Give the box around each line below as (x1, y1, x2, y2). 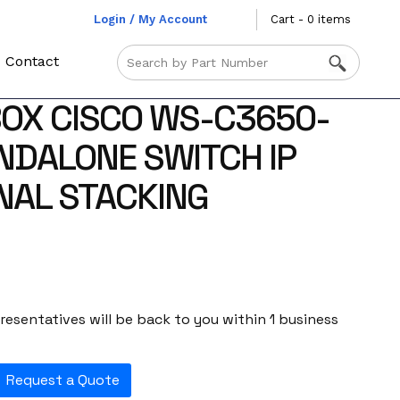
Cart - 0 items (270, 12, 351, 26)
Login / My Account (93, 12, 207, 26)
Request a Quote (5, 371, 120, 390)
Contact (5, 53, 60, 70)
